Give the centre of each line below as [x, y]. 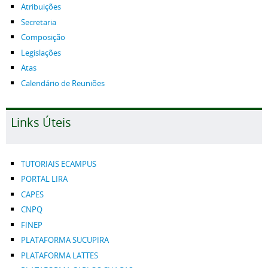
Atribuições [41, 7]
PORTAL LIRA [44, 179]
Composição [43, 37]
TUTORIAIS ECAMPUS [59, 164]
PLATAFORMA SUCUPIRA [65, 240]
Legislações [41, 53]
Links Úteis [41, 122]
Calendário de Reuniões [63, 83]
